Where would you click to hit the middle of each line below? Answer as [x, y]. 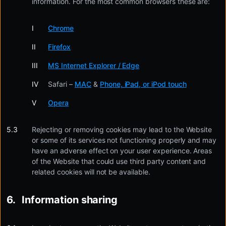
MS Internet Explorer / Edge [94, 65]
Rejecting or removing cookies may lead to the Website [122, 129]
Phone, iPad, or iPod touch [143, 84]
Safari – [62, 84]
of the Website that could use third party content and [119, 161]
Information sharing [70, 200]
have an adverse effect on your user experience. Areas [122, 151]
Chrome [61, 28]
